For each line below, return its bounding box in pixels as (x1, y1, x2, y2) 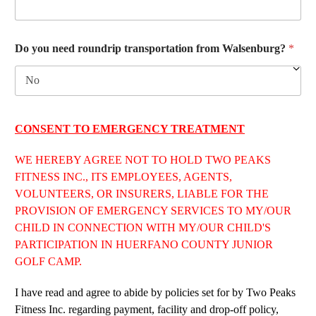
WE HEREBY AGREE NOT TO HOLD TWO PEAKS (15, 153, 271, 166)
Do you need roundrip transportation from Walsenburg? (15, 42, 288, 54)
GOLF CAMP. (15, 255, 82, 267)
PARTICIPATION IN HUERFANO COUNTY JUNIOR (15, 238, 273, 250)
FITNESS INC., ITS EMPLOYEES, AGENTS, (15, 170, 232, 183)
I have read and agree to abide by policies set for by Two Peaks (15, 286, 296, 298)
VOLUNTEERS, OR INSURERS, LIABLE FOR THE (15, 187, 269, 200)
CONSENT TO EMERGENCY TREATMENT (15, 122, 245, 135)
